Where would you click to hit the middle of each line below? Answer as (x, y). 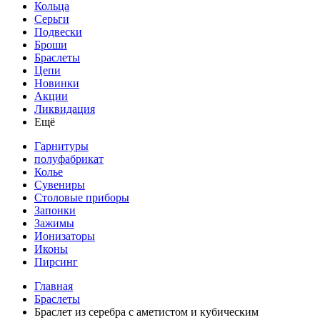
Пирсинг (56, 262)
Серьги (52, 19)
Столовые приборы (82, 197)
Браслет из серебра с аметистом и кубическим (146, 312)
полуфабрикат (69, 159)
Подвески (58, 32)
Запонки (55, 210)
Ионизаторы (65, 236)
